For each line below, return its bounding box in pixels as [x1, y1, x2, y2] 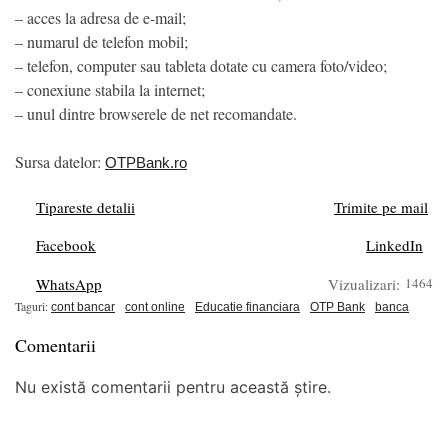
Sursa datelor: [15, 151, 105, 172]
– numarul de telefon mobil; [15, 31, 188, 52]
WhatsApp [36, 273, 102, 294]
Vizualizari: [328, 273, 400, 294]
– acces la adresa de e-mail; [15, 7, 186, 28]
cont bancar [51, 300, 115, 314]
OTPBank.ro [105, 154, 187, 171]
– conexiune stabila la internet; [15, 79, 205, 100]
